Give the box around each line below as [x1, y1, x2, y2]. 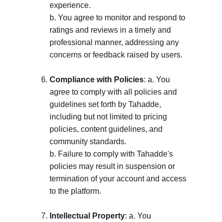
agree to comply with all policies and [50, 88, 179, 96]
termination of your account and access [50, 174, 188, 183]
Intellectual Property [50, 212, 125, 220]
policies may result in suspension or [50, 162, 177, 170]
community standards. [50, 137, 128, 146]
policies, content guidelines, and [50, 125, 165, 133]
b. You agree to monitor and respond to [50, 13, 187, 22]
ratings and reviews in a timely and [50, 26, 173, 34]
